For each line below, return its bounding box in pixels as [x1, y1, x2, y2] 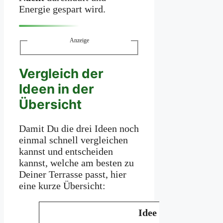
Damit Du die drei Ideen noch [19, 122, 139, 134]
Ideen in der [19, 81, 94, 97]
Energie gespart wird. [19, 3, 106, 15]
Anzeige [69, 37, 89, 44]
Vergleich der [19, 66, 104, 82]
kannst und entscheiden [19, 145, 113, 157]
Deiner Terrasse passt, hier [19, 168, 126, 180]
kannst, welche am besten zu [19, 157, 134, 168]
